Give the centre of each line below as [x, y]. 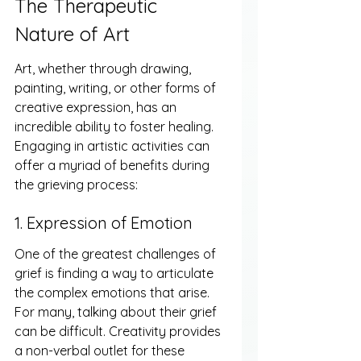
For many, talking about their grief [117, 311]
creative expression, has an [97, 107]
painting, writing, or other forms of [117, 87]
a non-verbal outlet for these [101, 350]
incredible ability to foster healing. [116, 126]
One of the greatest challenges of [117, 253]
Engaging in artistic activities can [114, 145]
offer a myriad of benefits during [114, 165]
